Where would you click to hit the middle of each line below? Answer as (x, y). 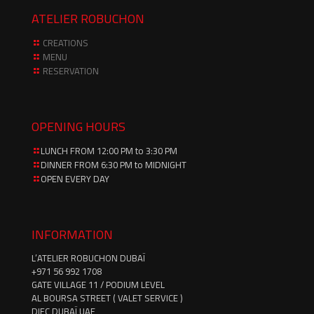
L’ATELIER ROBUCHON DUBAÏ (88, 258)
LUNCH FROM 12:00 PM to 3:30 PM (109, 151)
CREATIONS (66, 43)
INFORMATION (72, 234)
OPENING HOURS (78, 127)
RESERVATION (71, 71)
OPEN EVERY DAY (75, 179)
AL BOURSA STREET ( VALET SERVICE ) (107, 298)
